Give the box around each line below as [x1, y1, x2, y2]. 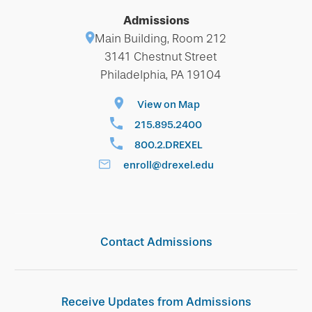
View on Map [136, 97, 200, 111]
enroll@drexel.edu [123, 158, 214, 171]
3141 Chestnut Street [104, 49, 217, 64]
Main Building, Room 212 [95, 31, 226, 46]
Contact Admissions [100, 234, 212, 249]
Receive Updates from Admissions [61, 294, 251, 309]
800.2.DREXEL [134, 138, 203, 151]
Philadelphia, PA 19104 [100, 67, 221, 82]
